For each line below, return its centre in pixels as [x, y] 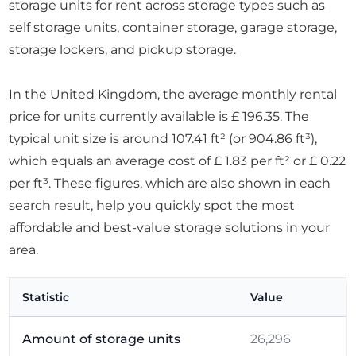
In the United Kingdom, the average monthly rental [173, 95]
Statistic [46, 298]
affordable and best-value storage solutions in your [170, 228]
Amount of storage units [102, 339]
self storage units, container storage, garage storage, [173, 28]
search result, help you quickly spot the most [152, 206]
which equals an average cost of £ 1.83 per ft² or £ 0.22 [178, 161]
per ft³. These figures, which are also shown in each [170, 184]
